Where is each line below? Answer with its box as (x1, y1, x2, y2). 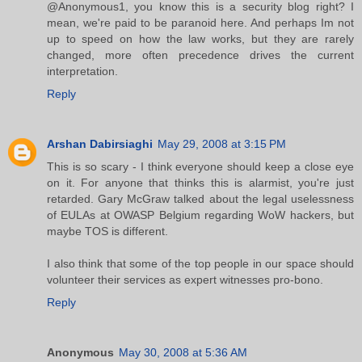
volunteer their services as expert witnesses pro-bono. (47, 273, 323, 287)
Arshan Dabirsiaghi (47, 137, 153, 151)
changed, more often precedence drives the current (47, 48, 354, 62)
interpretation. (47, 65, 118, 78)
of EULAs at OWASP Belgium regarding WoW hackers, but (47, 208, 354, 222)
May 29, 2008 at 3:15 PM (158, 137, 286, 151)
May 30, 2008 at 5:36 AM (119, 346, 247, 360)
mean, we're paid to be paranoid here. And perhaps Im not (47, 16, 354, 30)
